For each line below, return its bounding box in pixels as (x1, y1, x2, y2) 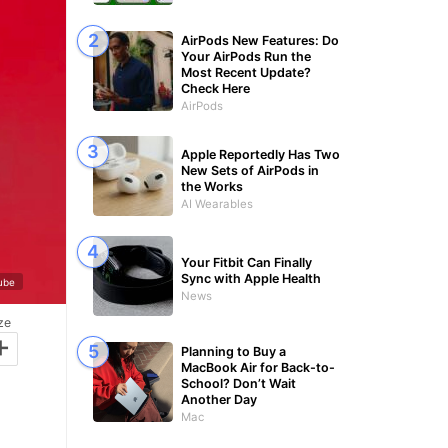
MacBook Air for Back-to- (181, 360, 335, 375)
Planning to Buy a (181, 344, 286, 359)
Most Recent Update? (181, 65, 311, 80)
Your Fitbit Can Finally (181, 254, 312, 270)
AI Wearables (181, 196, 253, 211)
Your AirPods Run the (181, 49, 311, 64)
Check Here (181, 81, 250, 96)
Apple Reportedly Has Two (181, 146, 340, 162)
